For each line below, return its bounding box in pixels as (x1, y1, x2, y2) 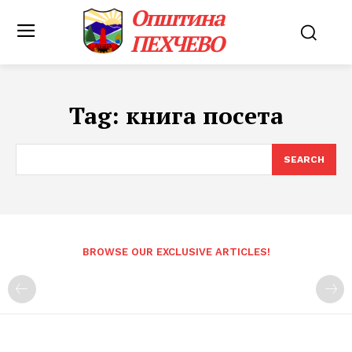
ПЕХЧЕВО (130, 29, 224, 58)
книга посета (125, 100, 284, 131)
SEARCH (284, 154, 324, 165)
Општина (130, 3, 225, 32)
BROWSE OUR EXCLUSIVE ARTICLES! (82, 246, 270, 258)
